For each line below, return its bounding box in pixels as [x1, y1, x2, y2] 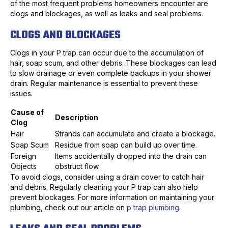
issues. [10, 89, 33, 98]
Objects [11, 162, 37, 171]
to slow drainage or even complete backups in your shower [10, 69, 211, 78]
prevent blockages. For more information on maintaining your [10, 193, 214, 202]
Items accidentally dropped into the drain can [55, 152, 207, 161]
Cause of [11, 108, 44, 117]
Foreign [11, 152, 36, 161]
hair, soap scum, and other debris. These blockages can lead [10, 59, 216, 68]
